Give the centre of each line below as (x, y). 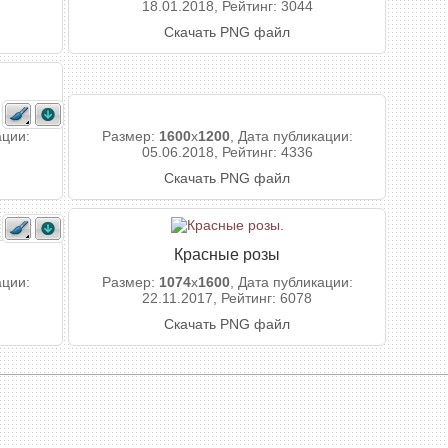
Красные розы (227, 254)
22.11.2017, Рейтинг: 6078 (227, 298)
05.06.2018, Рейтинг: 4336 (227, 152)
